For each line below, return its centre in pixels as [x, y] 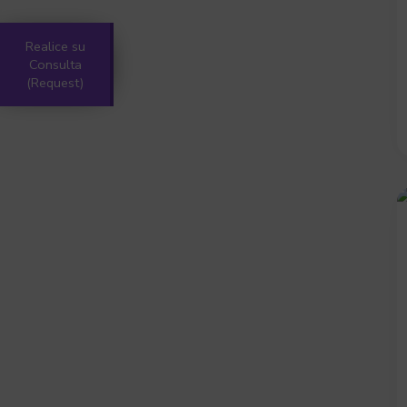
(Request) [55, 83]
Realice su [55, 46]
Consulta [55, 65]
